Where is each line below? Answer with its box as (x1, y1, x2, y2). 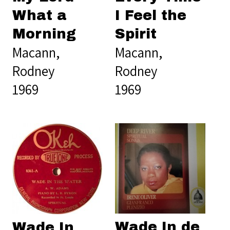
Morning (12, 26, 76, 42)
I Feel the (115, 8, 186, 23)
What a (12, 8, 67, 23)
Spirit (115, 26, 157, 42)
